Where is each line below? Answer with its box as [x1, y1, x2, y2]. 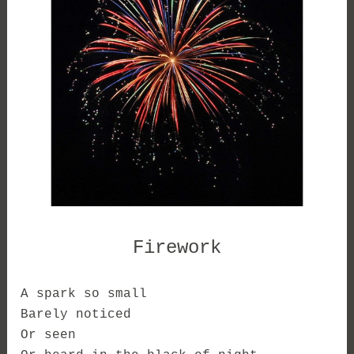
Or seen [21, 327, 77, 342]
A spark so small [21, 286, 148, 301]
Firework [133, 236, 221, 258]
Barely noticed [21, 307, 132, 322]
